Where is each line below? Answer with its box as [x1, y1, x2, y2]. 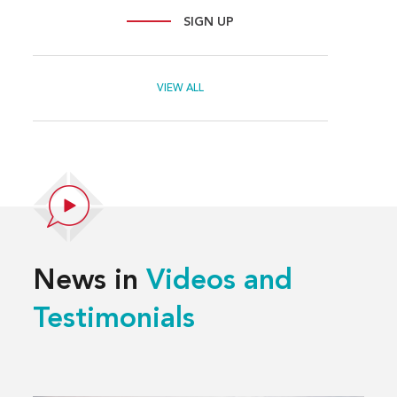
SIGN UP [183, 15, 235, 28]
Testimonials [33, 305, 196, 334]
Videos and [146, 267, 293, 296]
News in [33, 267, 147, 296]
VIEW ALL [157, 82, 205, 94]
